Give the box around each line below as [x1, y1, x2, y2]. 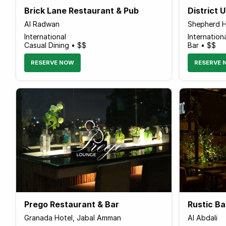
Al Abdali [187, 213, 217, 222]
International [24, 32, 66, 41]
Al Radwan [24, 19, 60, 28]
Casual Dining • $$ [24, 40, 86, 49]
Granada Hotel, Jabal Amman [24, 213, 121, 222]
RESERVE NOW [31, 59, 74, 66]
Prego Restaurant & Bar [24, 199, 119, 209]
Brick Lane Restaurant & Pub [24, 5, 139, 16]
